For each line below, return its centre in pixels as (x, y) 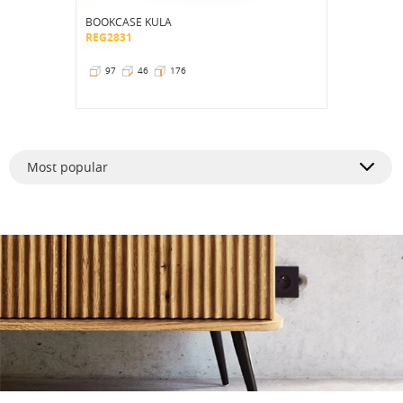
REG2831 (109, 37)
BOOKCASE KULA (129, 21)
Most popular (67, 166)
